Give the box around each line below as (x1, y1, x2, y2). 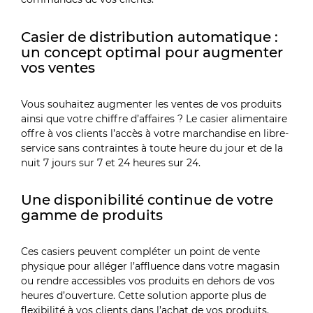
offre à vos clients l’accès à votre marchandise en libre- (21, 126, 289, 140)
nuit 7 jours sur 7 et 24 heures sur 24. (21, 156, 201, 169)
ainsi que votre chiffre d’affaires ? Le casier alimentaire (21, 112, 288, 125)
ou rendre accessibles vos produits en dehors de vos (21, 275, 275, 288)
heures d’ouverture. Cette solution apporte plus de (21, 289, 267, 303)
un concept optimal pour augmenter (21, 43, 284, 61)
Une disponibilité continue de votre (21, 190, 274, 208)
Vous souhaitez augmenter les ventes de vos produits (21, 97, 282, 110)
